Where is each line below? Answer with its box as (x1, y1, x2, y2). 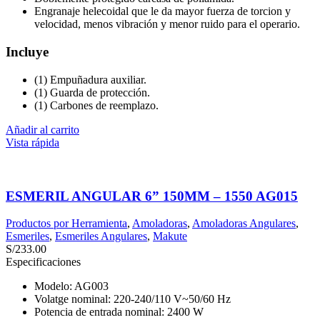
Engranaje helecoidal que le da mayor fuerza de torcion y (34, 5, 291, 18)
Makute (153, 230, 187, 243)
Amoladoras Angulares (192, 217, 296, 230)
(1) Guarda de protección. (34, 86, 150, 99)
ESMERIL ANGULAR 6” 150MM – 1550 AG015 (6, 188, 298, 204)
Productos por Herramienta (6, 217, 127, 230)
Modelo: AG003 (34, 280, 109, 293)
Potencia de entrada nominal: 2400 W (34, 306, 204, 319)
